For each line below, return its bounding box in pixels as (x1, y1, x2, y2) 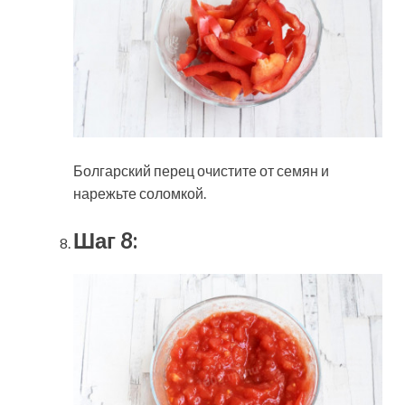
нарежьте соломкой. (73, 184, 206, 202)
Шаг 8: (73, 227, 137, 254)
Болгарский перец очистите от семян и (73, 162, 329, 180)
